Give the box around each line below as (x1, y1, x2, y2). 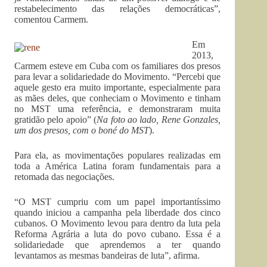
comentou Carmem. (14, 14, 88, 24)
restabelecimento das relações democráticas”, (14, 4, 221, 14)
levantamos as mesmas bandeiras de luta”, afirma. (14, 250, 200, 260)
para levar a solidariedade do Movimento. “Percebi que (14, 72, 221, 82)
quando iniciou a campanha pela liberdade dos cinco (14, 207, 221, 218)
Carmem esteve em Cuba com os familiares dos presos (14, 61, 221, 71)
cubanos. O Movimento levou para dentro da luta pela (14, 218, 221, 228)
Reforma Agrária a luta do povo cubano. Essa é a (14, 229, 221, 239)
